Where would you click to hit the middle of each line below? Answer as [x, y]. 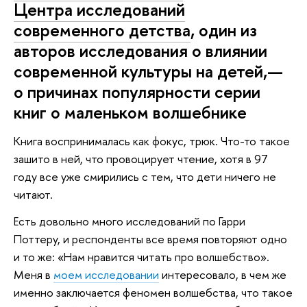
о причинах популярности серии [137, 92]
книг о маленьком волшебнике [130, 113]
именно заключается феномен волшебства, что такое [153, 293]
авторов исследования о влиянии [140, 51]
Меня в [34, 275]
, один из [224, 30]
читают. [33, 194]
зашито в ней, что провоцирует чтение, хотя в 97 [141, 158]
